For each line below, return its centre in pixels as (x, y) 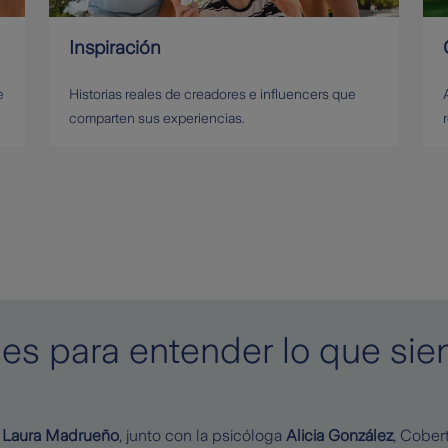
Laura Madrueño (60, 435)
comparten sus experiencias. (156, 117)
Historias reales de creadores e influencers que (212, 93)
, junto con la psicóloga (202, 435)
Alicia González (339, 435)
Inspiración (114, 47)
